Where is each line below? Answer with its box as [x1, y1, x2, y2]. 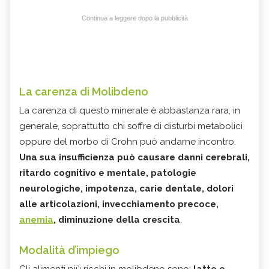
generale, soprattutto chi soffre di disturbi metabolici [19, 120, 243, 131]
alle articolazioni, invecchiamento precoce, [19, 198, 219, 210]
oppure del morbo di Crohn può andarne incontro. [19, 136, 236, 147]
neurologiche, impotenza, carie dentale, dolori [19, 183, 234, 194]
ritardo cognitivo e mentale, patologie [19, 167, 196, 178]
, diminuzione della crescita [53, 214, 180, 225]
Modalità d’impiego [19, 243, 119, 256]
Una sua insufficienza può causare [19, 151, 178, 163]
